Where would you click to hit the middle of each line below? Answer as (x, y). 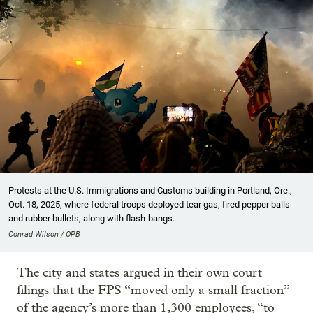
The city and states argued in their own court (139, 273)
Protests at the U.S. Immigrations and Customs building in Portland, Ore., (150, 191)
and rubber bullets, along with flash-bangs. (92, 219)
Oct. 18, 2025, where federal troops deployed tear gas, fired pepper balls (149, 205)
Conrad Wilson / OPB (44, 235)
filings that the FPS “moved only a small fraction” (153, 291)
